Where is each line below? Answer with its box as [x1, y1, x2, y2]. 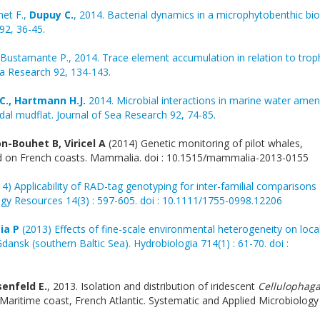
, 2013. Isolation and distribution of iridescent [47, 279, 258, 293]
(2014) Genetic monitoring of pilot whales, [109, 136, 303, 150]
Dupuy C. [29, 8, 74, 21]
